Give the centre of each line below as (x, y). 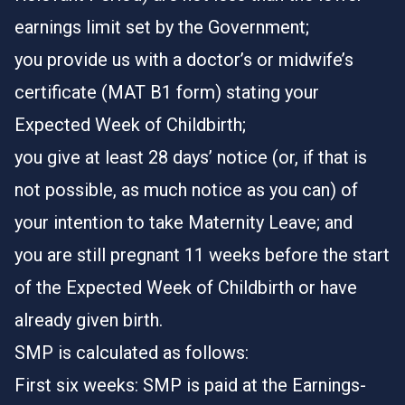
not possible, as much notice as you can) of (186, 190)
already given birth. (89, 320)
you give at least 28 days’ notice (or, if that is (191, 157)
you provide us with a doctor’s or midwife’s (184, 60)
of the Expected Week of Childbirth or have (186, 287)
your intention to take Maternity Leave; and (184, 222)
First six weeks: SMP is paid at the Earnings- (190, 385)
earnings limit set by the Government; (162, 27)
